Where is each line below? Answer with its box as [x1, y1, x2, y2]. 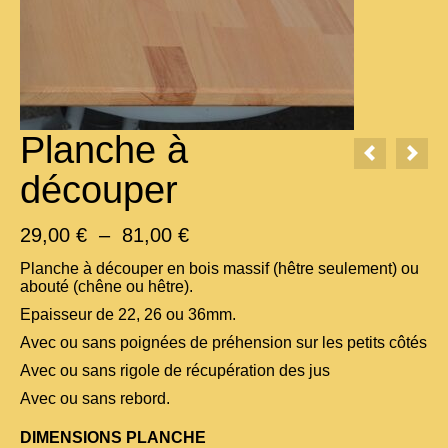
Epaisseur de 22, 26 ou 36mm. [20, 306, 236, 323]
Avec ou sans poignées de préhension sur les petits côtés [20, 334, 427, 351]
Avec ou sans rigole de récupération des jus [20, 362, 330, 379]
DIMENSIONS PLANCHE [20, 429, 206, 446]
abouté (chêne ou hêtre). [20, 278, 193, 295]
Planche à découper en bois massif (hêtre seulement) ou [20, 260, 419, 277]
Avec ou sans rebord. [20, 390, 170, 407]
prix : [188, 259, 232, 281]
